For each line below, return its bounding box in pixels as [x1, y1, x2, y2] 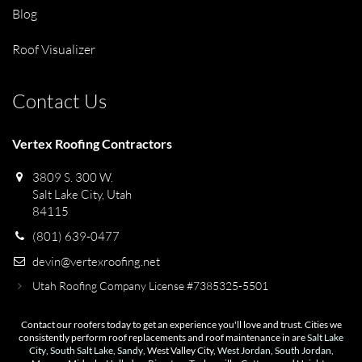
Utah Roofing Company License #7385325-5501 [32, 279, 268, 293]
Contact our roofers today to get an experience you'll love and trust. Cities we [20, 318, 342, 330]
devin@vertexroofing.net [32, 254, 160, 269]
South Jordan [274, 344, 331, 356]
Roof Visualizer [12, 41, 95, 57]
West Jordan [217, 344, 271, 356]
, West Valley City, [142, 344, 217, 356]
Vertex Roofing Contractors [12, 136, 172, 151]
